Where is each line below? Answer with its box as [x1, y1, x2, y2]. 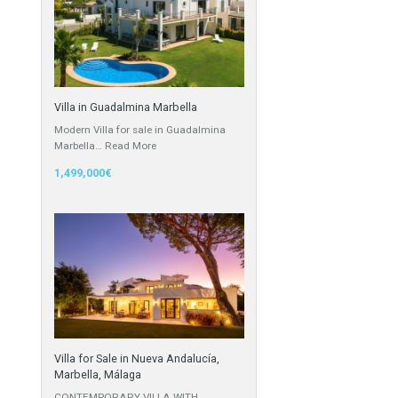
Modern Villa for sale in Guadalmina [147, 357, 339, 372]
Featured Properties [151, 127, 318, 151]
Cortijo [166, 20, 203, 36]
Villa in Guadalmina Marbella [147, 332, 307, 348]
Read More [204, 375, 262, 390]
